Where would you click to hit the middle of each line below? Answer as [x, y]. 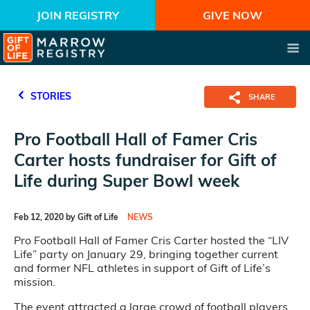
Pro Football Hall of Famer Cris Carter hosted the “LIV [151, 240]
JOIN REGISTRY [77, 15]
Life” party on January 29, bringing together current [146, 254]
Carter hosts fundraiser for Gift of [145, 160]
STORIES [49, 96]
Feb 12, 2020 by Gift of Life [66, 217]
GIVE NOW [232, 15]
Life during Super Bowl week [127, 181]
